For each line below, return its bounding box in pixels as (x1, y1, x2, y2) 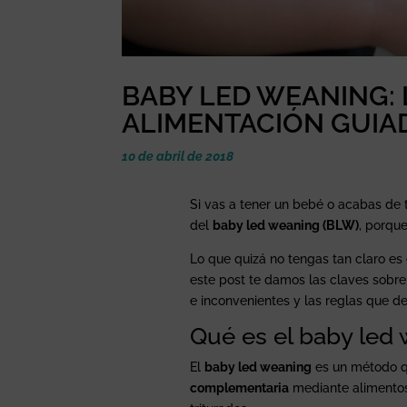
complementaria (190, 380, 290, 395)
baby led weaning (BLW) (213, 217, 360, 233)
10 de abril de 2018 (122, 149, 234, 164)
